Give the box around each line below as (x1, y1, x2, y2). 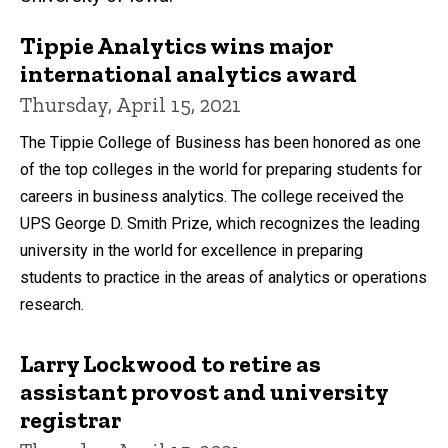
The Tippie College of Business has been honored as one (20, 133, 421, 153)
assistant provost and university (20, 377, 388, 407)
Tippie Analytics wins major (20, 31, 333, 61)
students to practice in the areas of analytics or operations (20, 268, 427, 288)
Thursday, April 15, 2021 (20, 92, 241, 118)
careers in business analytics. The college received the (20, 187, 404, 207)
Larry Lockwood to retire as (20, 349, 321, 379)
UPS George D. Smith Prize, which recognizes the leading (20, 214, 420, 234)
